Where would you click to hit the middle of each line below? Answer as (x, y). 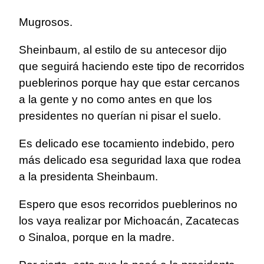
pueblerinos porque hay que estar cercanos (129, 83)
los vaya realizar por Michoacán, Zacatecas (129, 221)
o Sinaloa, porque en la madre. (97, 237)
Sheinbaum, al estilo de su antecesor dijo (123, 50)
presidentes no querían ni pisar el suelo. (120, 116)
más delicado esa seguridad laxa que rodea (130, 160)
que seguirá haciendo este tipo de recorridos (132, 67)
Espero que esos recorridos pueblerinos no (128, 204)
